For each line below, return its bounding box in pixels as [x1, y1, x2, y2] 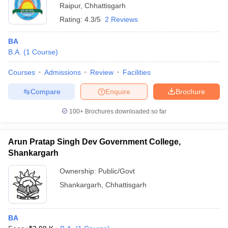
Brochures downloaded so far [83, 108, 166, 115]
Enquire [105, 87, 130, 96]
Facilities [123, 68, 151, 76]
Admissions [44, 68, 81, 76]
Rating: [60, 15, 84, 23]
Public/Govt [98, 167, 135, 175]
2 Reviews [105, 15, 138, 23]
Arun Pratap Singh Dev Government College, [8, 137, 181, 146]
